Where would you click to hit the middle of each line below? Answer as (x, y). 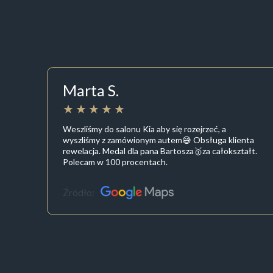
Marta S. (90, 90)
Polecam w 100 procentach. (115, 161)
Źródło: (78, 193)
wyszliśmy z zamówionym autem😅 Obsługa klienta (158, 140)
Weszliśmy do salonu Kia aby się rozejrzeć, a (144, 129)
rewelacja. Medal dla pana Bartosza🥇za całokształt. (160, 151)
